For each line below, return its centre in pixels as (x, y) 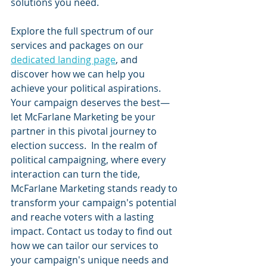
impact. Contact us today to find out (93, 231)
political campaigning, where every (89, 159)
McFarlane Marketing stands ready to (95, 188)
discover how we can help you (79, 74)
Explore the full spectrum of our (83, 31)
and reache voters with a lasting (83, 217)
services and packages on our (78, 45)
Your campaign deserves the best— (90, 102)
